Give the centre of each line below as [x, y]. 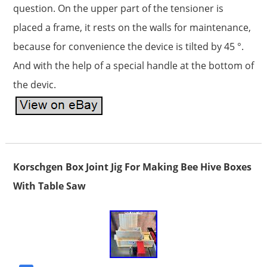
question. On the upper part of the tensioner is [118, 8]
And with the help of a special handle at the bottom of [133, 65]
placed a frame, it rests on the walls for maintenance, [132, 27]
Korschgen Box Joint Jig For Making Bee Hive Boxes [132, 167]
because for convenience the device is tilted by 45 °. [128, 46]
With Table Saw [49, 186]
